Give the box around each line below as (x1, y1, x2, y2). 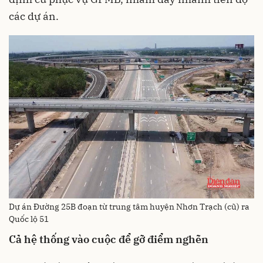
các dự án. (9, 9, 59, 23)
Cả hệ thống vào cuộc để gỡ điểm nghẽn (9, 232, 208, 246)
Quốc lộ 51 (9, 213, 49, 224)
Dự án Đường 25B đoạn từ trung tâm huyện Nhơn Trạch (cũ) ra (9, 201, 249, 212)
